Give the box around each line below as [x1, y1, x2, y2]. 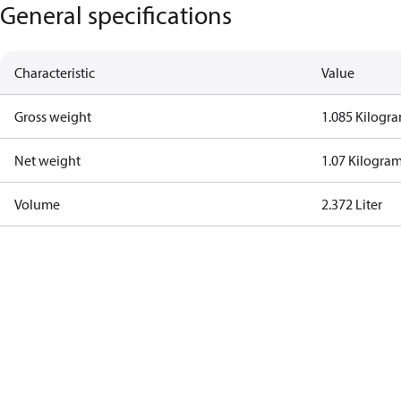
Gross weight [14, 107, 91, 125]
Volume [14, 195, 60, 213]
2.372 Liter [321, 195, 383, 213]
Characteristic [14, 64, 95, 81]
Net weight [14, 151, 81, 169]
